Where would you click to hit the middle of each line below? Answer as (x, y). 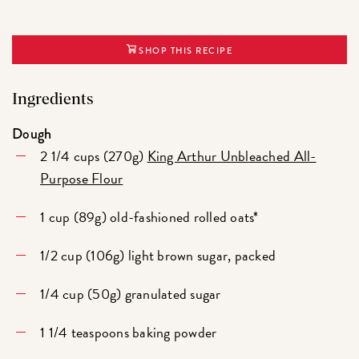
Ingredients (53, 100)
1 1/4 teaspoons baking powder (129, 332)
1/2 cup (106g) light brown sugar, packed (158, 255)
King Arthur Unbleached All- (232, 155)
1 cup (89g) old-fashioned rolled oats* (149, 216)
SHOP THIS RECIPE (184, 51)
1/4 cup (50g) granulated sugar (131, 293)
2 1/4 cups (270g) (94, 155)
